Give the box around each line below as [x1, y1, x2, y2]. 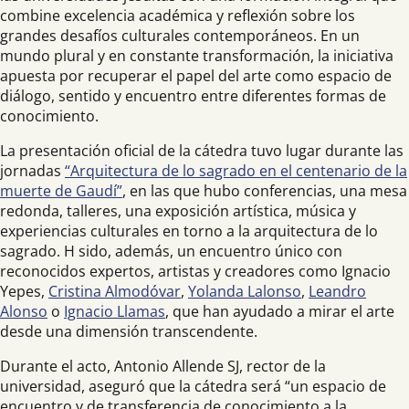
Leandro [309, 281, 366, 301]
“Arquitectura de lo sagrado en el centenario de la [65, 161, 407, 181]
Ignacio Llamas [64, 301, 165, 321]
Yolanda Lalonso [188, 281, 301, 301]
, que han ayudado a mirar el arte [165, 301, 394, 321]
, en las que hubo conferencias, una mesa [122, 181, 407, 201]
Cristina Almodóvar [48, 281, 181, 301]
